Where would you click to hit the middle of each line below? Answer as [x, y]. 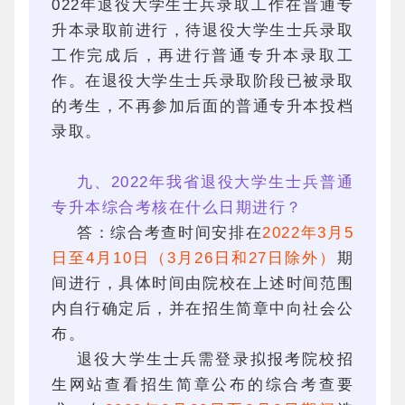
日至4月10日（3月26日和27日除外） [194, 258]
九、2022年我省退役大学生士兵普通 [215, 182]
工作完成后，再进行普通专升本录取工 [202, 56]
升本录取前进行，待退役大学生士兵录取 [202, 30]
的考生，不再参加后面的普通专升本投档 [202, 106]
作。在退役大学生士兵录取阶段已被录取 [202, 81]
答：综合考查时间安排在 [170, 233]
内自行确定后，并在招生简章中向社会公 [202, 309]
